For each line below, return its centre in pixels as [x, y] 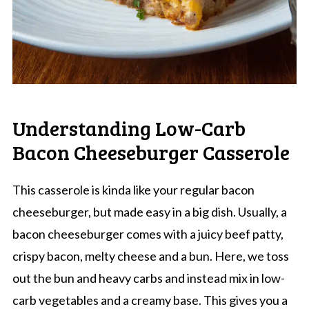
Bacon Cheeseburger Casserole [151, 151]
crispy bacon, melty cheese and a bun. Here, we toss [150, 256]
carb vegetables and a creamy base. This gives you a [150, 300]
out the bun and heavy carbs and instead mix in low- [148, 278]
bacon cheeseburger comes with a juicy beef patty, [148, 233]
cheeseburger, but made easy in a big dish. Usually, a [149, 211]
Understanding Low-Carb [129, 127]
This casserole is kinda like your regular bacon [133, 189]
